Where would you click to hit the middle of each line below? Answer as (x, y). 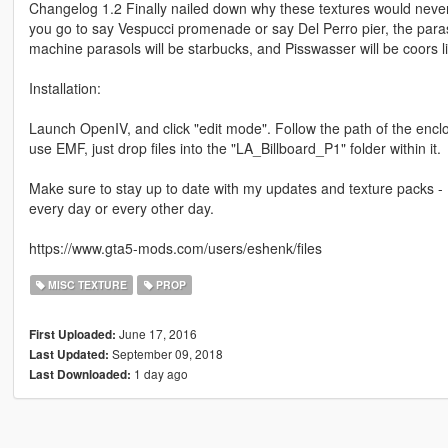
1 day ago (159, 374)
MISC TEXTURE (86, 285)
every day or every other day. (121, 208)
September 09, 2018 (165, 354)
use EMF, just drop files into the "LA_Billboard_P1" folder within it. (234, 148)
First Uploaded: (72, 335)
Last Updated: (68, 355)
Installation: (64, 88)
